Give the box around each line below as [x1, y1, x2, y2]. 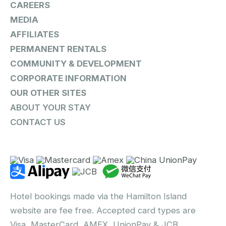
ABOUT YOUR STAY [10, 102, 91, 113]
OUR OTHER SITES [10, 88, 86, 98]
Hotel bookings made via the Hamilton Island [10, 191, 187, 201]
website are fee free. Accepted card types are [10, 205, 196, 215]
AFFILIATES [10, 29, 59, 40]
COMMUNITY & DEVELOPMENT [10, 59, 142, 69]
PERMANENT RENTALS [10, 44, 106, 54]
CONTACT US [10, 117, 66, 128]
